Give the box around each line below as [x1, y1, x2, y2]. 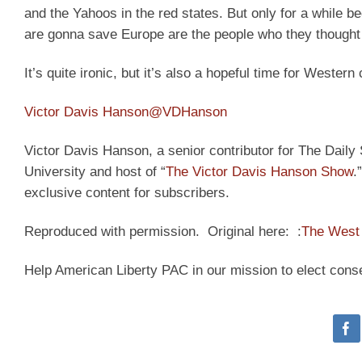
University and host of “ [24, 163, 166, 179]
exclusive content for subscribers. [24, 184, 229, 200]
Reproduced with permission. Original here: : [24, 223, 301, 239]
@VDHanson [149, 104, 227, 120]
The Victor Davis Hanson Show [166, 163, 353, 179]
